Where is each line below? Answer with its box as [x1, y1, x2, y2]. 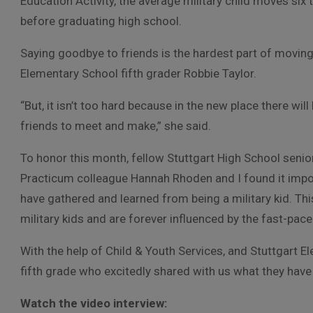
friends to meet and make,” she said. [20, 119, 211, 133]
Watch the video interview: [20, 296, 167, 310]
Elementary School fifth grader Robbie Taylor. [20, 66, 256, 80]
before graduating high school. [20, 14, 182, 28]
